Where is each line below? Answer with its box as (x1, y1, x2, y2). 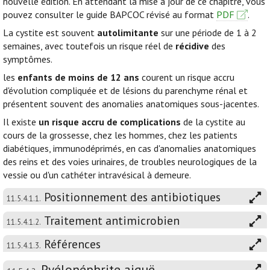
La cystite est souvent (3, 27, 97, 39)
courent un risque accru (142, 71, 234, 83)
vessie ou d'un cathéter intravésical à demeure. (3, 169, 191, 181)
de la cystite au (183, 116, 245, 128)
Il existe (3, 116, 39, 128)
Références (44, 236, 101, 251)
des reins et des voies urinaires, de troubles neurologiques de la (3, 155, 257, 168)
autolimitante (97, 27, 159, 39)
